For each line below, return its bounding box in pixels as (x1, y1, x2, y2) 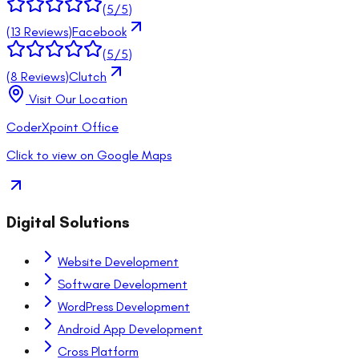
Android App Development (58, 321, 203, 337)
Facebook (72, 24, 127, 40)
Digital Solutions (6, 213, 130, 232)
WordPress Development (58, 298, 190, 314)
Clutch (69, 69, 107, 85)
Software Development (58, 276, 188, 292)
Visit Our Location (26, 91, 127, 107)
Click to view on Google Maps (6, 147, 171, 163)
